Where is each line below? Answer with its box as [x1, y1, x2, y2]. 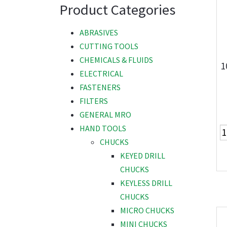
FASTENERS [80, 82, 121, 93]
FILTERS [80, 96, 108, 106]
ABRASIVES [80, 27, 118, 38]
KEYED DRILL [120, 150, 165, 161]
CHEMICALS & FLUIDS [80, 55, 153, 65]
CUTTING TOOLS [80, 41, 138, 52]
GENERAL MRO [80, 109, 131, 120]
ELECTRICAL [80, 68, 123, 79]
